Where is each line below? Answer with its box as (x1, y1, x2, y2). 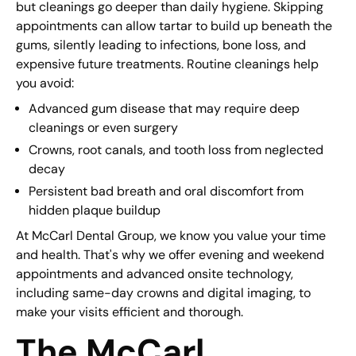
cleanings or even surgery (28, 120, 178, 136)
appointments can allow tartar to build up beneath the (15, 18, 332, 34)
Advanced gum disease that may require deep (28, 101, 300, 117)
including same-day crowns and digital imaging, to (15, 285, 311, 301)
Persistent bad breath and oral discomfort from (28, 184, 304, 199)
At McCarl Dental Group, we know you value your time (15, 228, 326, 244)
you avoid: (15, 75, 74, 91)
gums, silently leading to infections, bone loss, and (15, 37, 306, 53)
